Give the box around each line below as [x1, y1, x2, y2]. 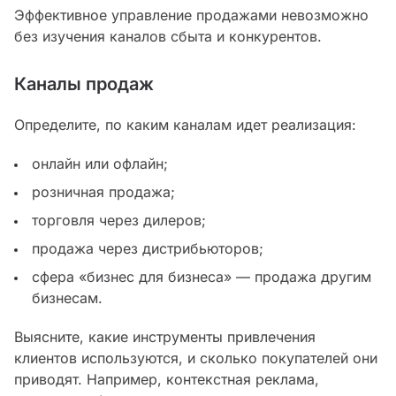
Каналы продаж [14, 73, 154, 95]
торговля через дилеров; [32, 211, 206, 230]
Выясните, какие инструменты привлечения [14, 328, 316, 346]
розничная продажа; [32, 183, 175, 202]
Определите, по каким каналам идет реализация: [14, 116, 356, 134]
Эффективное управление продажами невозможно [14, 6, 369, 25]
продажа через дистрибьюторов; [32, 240, 263, 258]
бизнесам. [32, 289, 103, 308]
